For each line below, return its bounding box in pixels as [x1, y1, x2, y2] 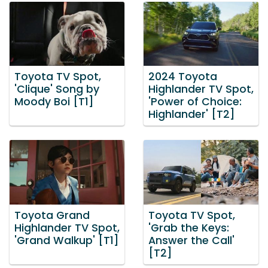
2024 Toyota [148, 69, 217, 84]
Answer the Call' [148, 233, 234, 248]
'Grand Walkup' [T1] [14, 233, 119, 248]
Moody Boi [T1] [14, 95, 94, 109]
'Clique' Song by [14, 82, 99, 97]
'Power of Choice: [148, 95, 242, 109]
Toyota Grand [14, 208, 90, 223]
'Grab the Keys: [148, 220, 229, 235]
